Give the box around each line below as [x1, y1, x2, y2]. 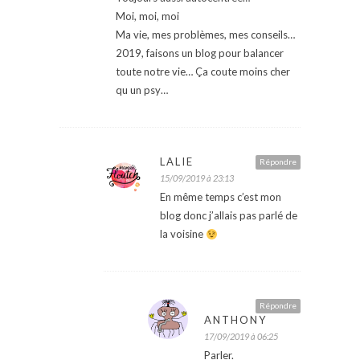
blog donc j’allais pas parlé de [160, 209, 297, 223]
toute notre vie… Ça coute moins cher [116, 65, 290, 79]
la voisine [160, 227, 206, 241]
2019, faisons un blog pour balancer [116, 47, 284, 60]
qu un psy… [116, 84, 168, 97]
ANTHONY [204, 313, 267, 327]
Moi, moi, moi [116, 10, 179, 23]
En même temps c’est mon [160, 190, 281, 204]
